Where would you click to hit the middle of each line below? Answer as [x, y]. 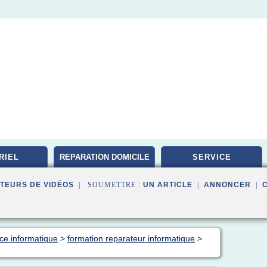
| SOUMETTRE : [108, 185]
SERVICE [212, 157]
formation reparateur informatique [131, 238]
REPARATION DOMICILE [104, 157]
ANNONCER [227, 185]
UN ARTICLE [168, 185]
